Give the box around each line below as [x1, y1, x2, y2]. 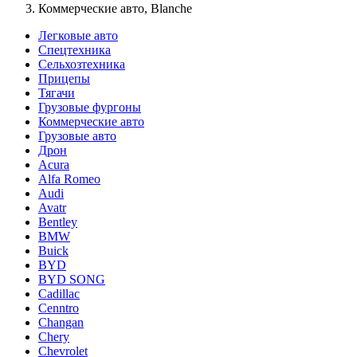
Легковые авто [38, 28, 118, 42]
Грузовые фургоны [38, 100, 141, 114]
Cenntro [38, 300, 79, 315]
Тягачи [38, 85, 75, 100]
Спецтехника [38, 42, 111, 57]
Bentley [38, 214, 77, 229]
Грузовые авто [38, 128, 116, 143]
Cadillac [38, 286, 80, 300]
